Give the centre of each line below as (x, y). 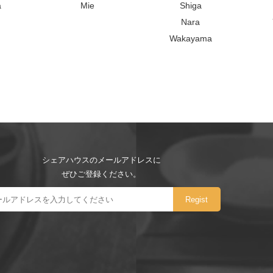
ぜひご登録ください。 (101, 174)
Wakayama (190, 39)
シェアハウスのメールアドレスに (101, 160)
